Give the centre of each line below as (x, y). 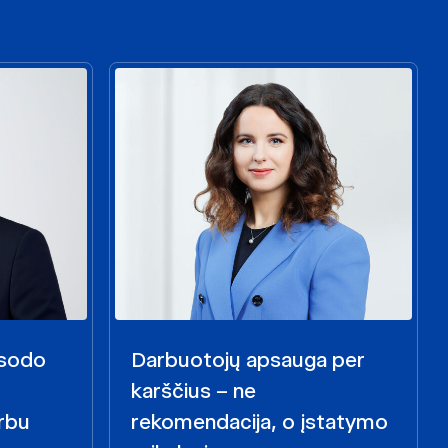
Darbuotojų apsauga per (247, 360)
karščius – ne (193, 391)
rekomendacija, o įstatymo (259, 422)
